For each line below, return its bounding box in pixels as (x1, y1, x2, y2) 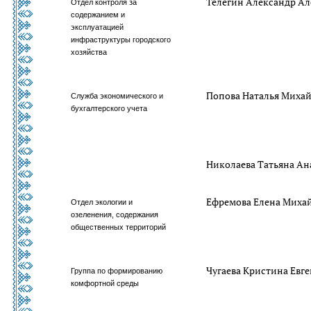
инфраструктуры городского (71, 35, 171, 44)
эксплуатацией (71, 23, 124, 31)
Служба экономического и (71, 92, 164, 100)
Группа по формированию (71, 267, 163, 275)
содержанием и (71, 10, 126, 19)
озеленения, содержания (71, 210, 159, 219)
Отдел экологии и (71, 198, 133, 206)
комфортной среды (71, 279, 140, 287)
